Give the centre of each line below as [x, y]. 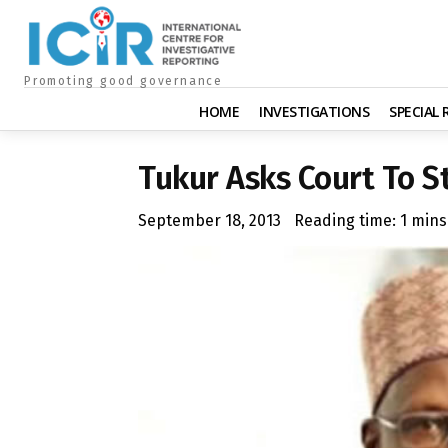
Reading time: [347, 220]
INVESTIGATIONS [314, 111]
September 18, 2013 [209, 220]
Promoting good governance [123, 80]
